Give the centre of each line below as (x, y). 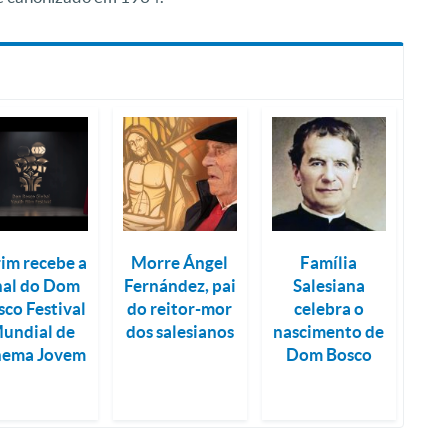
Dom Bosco (328, 355)
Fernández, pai (179, 286)
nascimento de (329, 332)
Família (329, 263)
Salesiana (328, 286)
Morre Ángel (180, 263)
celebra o (328, 309)
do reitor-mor (180, 309)
